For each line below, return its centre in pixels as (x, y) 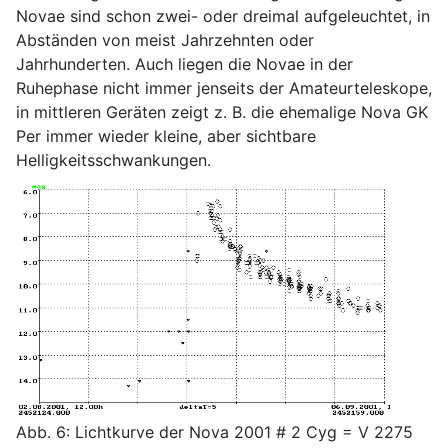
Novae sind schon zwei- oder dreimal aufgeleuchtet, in (223, 15)
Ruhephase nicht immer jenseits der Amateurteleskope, (224, 87)
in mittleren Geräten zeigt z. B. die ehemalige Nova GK (222, 111)
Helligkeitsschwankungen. (113, 159)
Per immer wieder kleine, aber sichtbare (166, 135)
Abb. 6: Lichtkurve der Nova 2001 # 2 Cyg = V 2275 (214, 432)
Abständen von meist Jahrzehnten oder (165, 39)
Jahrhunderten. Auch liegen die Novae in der (184, 63)
